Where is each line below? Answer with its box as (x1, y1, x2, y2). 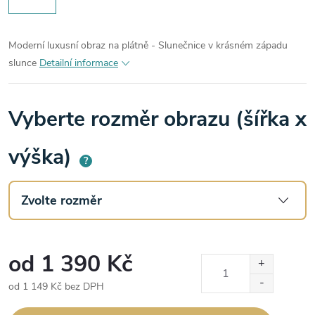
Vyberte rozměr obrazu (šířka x (8, 105, 307, 134)
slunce (8, 56, 37, 70)
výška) (8, 143, 77, 172)
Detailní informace (39, 56, 118, 70)
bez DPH (62, 279, 104, 293)
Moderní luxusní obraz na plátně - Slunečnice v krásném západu (8, 39, 288, 52)
